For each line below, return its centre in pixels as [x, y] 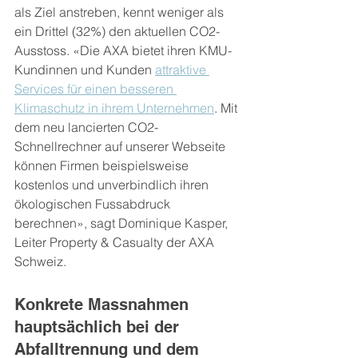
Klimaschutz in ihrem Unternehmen [114, 108]
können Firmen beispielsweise [103, 165]
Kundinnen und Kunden [85, 70]
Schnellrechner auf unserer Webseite [121, 146]
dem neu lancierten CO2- [86, 127]
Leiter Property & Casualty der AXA [116, 242]
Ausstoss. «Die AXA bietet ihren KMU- [123, 50]
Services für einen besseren [95, 89]
